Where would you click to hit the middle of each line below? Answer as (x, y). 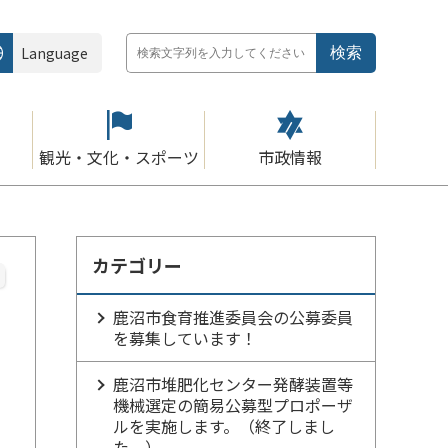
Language (54, 53)
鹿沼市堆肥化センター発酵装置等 (233, 384)
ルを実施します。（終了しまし (224, 426)
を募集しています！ (185, 338)
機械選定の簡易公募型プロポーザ (233, 405)
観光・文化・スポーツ (118, 157)
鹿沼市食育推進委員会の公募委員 (233, 317)
